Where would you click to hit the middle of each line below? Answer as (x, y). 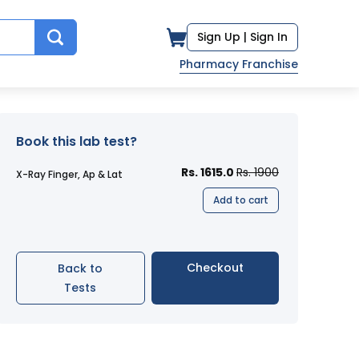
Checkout (215, 268)
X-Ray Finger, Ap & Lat (69, 174)
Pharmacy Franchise (239, 64)
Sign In (269, 37)
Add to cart (241, 200)
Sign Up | (222, 37)
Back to (81, 268)
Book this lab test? (77, 141)
